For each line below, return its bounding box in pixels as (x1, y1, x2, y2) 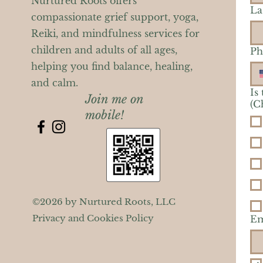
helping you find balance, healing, (31, 60, 193, 72)
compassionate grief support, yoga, (31, 11, 198, 23)
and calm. (31, 76, 78, 89)
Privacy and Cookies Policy (32, 212, 154, 224)
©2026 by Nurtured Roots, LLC (32, 195, 176, 207)
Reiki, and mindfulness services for (31, 27, 200, 39)
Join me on (85, 92, 143, 106)
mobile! (85, 107, 124, 122)
